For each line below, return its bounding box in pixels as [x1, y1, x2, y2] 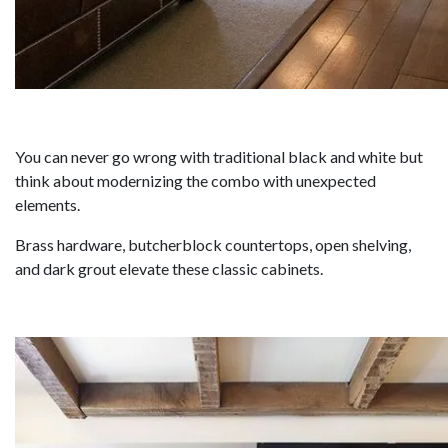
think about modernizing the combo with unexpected [15, 171, 376, 191]
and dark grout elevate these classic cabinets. [15, 259, 323, 279]
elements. [15, 195, 80, 215]
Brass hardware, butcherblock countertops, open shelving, [15, 235, 411, 255]
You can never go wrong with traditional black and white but [15, 147, 423, 167]
